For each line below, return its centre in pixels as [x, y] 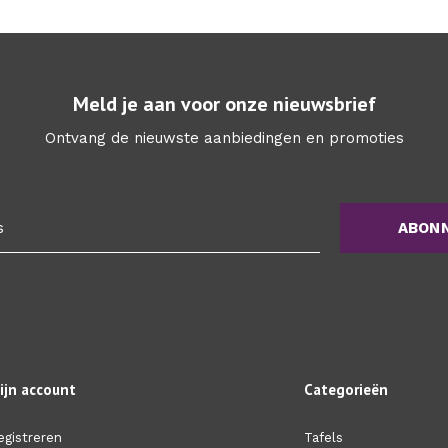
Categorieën [345, 390]
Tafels [323, 438]
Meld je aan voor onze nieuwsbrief [224, 104]
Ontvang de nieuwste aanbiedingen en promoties [224, 138]
